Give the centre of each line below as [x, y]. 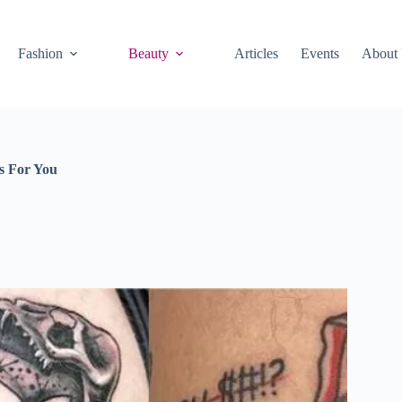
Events [320, 53]
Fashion [41, 53]
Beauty [149, 53]
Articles [257, 53]
